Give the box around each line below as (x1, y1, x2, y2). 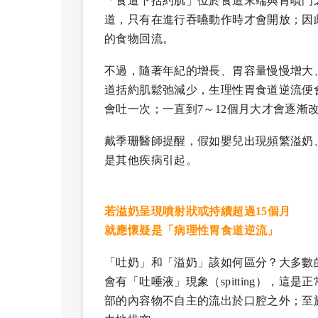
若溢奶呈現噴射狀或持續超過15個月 (104, 205, 291, 218)
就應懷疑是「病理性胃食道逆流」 (104, 224, 279, 237)
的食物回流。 (104, 33, 175, 45)
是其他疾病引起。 (104, 154, 197, 167)
